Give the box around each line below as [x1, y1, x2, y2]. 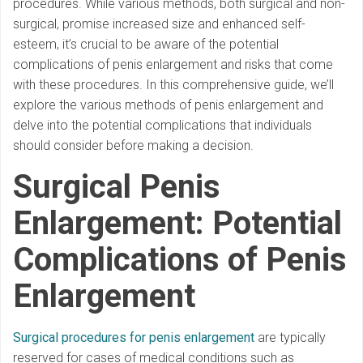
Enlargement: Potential [13, 204, 342, 243]
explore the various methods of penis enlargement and [13, 97, 323, 113]
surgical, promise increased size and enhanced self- [13, 16, 305, 32]
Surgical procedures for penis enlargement [13, 330, 254, 346]
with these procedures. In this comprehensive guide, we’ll [13, 77, 334, 93]
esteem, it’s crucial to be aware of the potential [13, 36, 279, 53]
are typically [254, 330, 326, 346]
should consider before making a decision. [13, 138, 254, 154]
